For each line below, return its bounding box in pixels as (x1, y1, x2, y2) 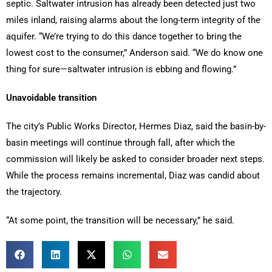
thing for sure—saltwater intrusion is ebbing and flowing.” (6, 64, 236, 75)
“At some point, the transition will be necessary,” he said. (6, 215, 234, 226)
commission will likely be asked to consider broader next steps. (6, 154, 265, 165)
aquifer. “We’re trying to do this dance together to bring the (6, 31, 242, 42)
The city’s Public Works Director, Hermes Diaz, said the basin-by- (6, 121, 266, 132)
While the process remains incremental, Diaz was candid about (6, 170, 260, 182)
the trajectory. (6, 186, 62, 198)
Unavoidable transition (6, 92, 97, 104)
